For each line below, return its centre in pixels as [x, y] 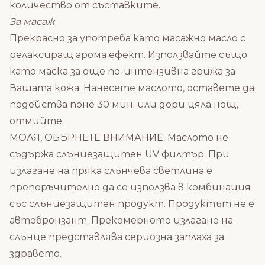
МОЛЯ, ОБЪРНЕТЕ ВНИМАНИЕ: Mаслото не [119, 137]
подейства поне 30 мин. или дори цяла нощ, [124, 104]
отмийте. [37, 121]
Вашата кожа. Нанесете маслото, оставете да [132, 88]
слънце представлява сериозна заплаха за [117, 237]
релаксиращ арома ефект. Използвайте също [128, 54]
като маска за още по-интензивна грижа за [122, 71]
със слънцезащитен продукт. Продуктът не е [132, 203]
